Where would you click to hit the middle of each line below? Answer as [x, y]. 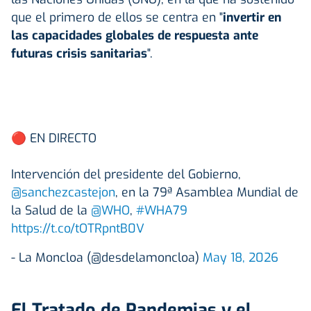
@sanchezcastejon [63, 192]
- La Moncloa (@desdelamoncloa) [107, 257]
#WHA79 [162, 210]
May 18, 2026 [241, 257]
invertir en [252, 17]
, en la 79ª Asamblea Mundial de [207, 192]
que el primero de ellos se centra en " [117, 17]
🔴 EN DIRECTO [54, 138]
